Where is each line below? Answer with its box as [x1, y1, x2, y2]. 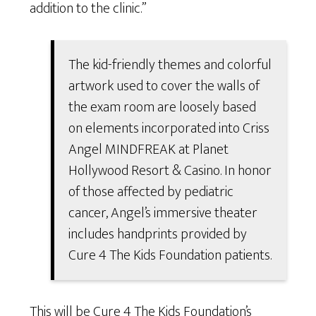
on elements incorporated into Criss [68, 116, 270, 140]
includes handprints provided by [68, 221, 248, 246]
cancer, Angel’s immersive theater [68, 200, 258, 225]
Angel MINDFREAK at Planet [68, 137, 229, 162]
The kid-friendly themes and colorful [68, 52, 272, 77]
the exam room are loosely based [68, 95, 257, 119]
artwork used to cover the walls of [68, 73, 260, 98]
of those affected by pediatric [68, 179, 234, 204]
